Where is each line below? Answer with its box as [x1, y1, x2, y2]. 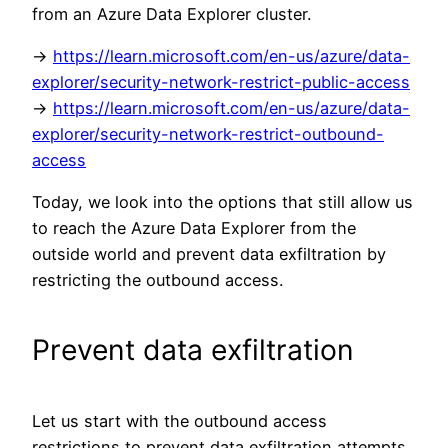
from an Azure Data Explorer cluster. [32, 3, 311, 24]
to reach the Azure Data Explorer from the [32, 218, 356, 239]
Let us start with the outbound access [32, 410, 327, 431]
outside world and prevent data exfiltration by [32, 244, 386, 265]
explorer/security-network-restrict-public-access [32, 72, 410, 93]
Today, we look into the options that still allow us [32, 192, 413, 213]
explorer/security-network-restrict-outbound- [32, 124, 384, 145]
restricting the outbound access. [32, 270, 283, 291]
